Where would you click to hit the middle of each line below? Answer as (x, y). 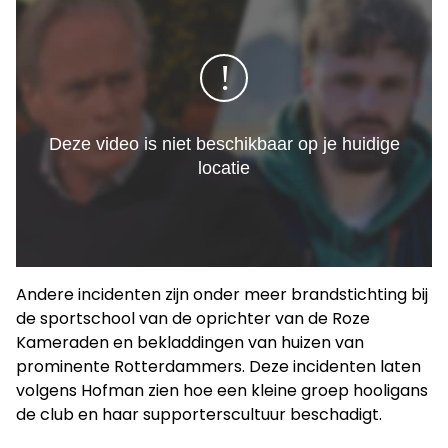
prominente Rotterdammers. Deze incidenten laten (218, 366)
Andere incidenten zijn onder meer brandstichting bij (222, 294)
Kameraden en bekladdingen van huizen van (190, 342)
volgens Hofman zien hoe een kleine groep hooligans (222, 390)
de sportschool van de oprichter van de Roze (193, 318)
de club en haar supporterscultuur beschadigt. (199, 414)
